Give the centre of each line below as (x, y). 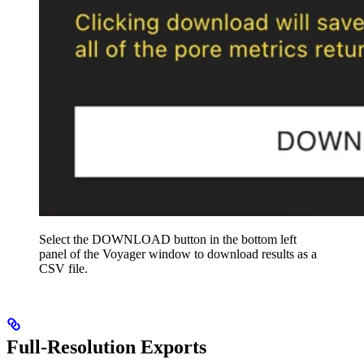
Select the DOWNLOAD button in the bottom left (168, 240)
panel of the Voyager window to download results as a (178, 254)
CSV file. (63, 269)
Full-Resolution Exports (106, 347)
